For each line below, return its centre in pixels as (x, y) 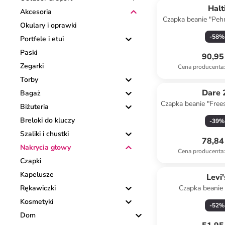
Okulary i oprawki (48, 25)
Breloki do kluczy (47, 120)
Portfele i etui (42, 39)
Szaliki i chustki (44, 134)
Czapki (31, 161)
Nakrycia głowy (45, 147)
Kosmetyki (37, 202)
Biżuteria (34, 107)
